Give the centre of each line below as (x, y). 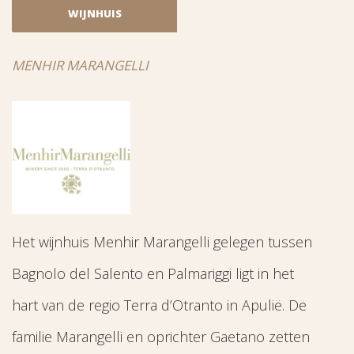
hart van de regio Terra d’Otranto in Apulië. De (159, 305)
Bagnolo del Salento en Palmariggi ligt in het (153, 273)
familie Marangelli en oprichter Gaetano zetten (161, 336)
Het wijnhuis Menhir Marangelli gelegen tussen (162, 241)
